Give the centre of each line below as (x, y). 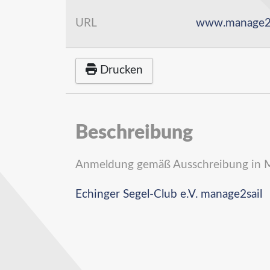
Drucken (122, 71)
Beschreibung (134, 132)
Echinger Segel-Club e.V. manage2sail (169, 194)
